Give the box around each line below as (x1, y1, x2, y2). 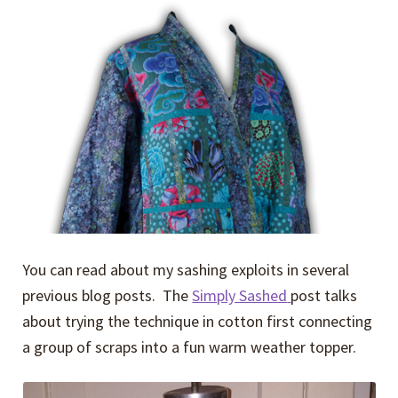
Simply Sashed (192, 284, 288, 306)
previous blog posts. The (22, 284, 193, 306)
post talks (291, 284, 358, 306)
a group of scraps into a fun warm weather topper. (22, 336, 357, 357)
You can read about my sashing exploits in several (22, 259, 350, 280)
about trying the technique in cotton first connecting (22, 310, 373, 331)
